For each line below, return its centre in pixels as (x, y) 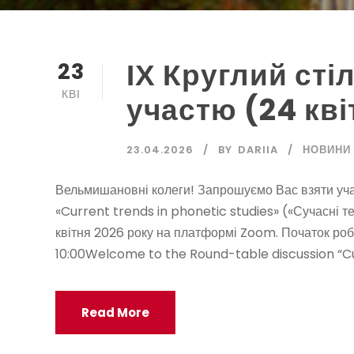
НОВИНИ (327, 150)
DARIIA (258, 150)
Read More (115, 313)
